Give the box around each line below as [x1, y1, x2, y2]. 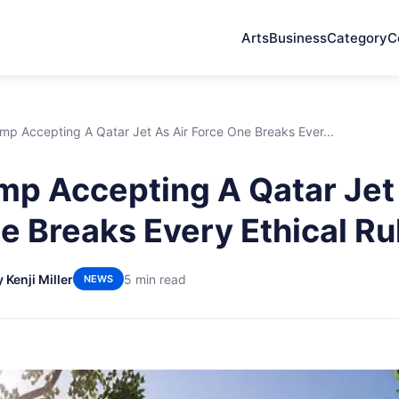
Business [269, 29, 327, 46]
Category [327, 29, 387, 46]
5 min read [124, 271, 186, 287]
